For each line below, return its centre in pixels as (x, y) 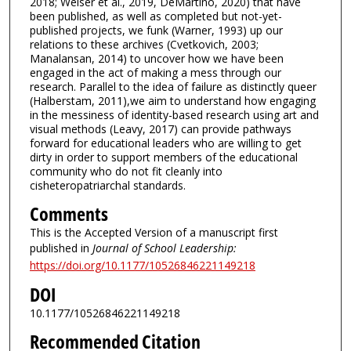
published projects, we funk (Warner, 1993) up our (156, 31)
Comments (69, 213)
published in (61, 248)
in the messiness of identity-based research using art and (174, 115)
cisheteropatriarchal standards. (107, 186)
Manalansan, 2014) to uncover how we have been (156, 59)
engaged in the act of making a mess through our (155, 73)
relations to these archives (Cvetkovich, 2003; (144, 45)
